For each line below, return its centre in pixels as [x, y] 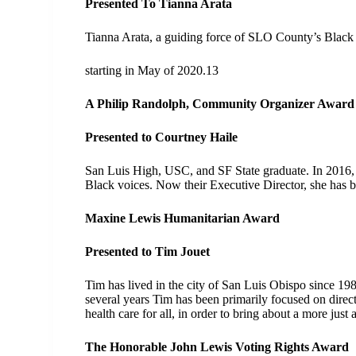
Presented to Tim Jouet [148, 252]
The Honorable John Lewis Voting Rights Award [217, 347]
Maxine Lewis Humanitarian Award [184, 218]
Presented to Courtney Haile [162, 137]
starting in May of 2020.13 [154, 70]
